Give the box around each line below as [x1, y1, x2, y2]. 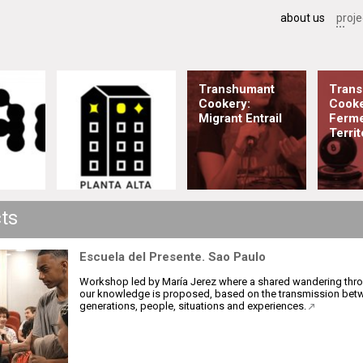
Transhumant [199, 82, 275, 96]
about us [280, 11, 325, 24]
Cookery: [199, 96, 250, 111]
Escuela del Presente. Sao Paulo [79, 250, 266, 264]
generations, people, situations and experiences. [79, 300, 309, 312]
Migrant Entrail [199, 111, 282, 126]
